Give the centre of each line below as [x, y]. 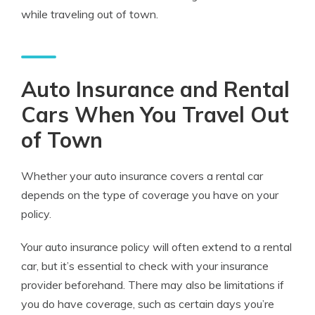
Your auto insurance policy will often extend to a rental [156, 247]
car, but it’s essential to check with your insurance [145, 266]
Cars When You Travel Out [155, 115]
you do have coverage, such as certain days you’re [148, 304]
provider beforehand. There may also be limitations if [153, 285]
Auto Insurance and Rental [155, 89]
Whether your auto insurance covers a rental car [142, 176]
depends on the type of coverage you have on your [150, 195]
